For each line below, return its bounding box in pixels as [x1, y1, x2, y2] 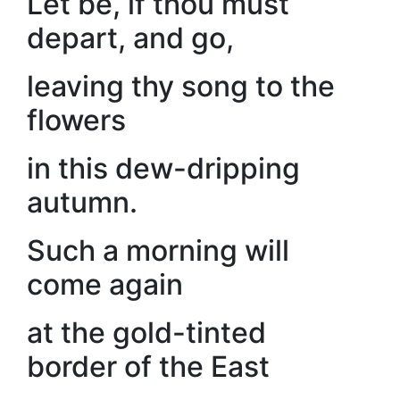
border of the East [27, 349, 270, 384]
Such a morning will [27, 233, 289, 268]
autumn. [27, 185, 137, 220]
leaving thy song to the [27, 69, 335, 104]
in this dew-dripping [27, 151, 300, 186]
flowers [27, 103, 126, 137]
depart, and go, [27, 21, 234, 55]
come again [27, 267, 183, 302]
